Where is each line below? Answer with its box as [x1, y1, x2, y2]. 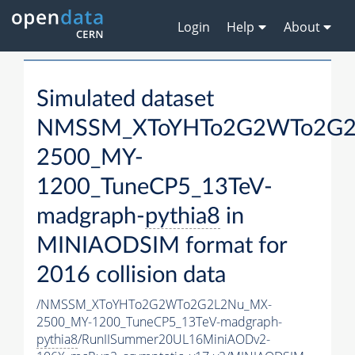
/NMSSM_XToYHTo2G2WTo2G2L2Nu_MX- [36, 296, 272, 314]
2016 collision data [36, 264, 226, 288]
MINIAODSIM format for [36, 235, 287, 258]
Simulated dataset [36, 88, 214, 112]
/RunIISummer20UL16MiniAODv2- [78, 330, 270, 349]
